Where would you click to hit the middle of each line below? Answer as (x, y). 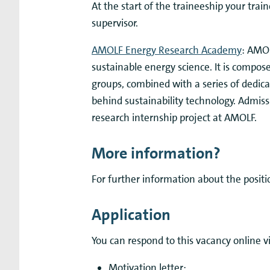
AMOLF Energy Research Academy (167, 50)
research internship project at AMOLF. (174, 117)
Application (131, 214)
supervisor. (115, 23)
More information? (156, 153)
